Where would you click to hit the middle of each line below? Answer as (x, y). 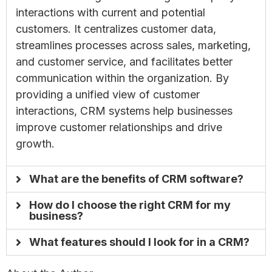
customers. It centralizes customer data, (116, 29)
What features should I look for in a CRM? (139, 242)
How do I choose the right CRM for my (130, 205)
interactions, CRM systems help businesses (124, 110)
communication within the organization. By (122, 78)
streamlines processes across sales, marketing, (133, 45)
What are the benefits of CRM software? (136, 178)
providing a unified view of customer (108, 94)
